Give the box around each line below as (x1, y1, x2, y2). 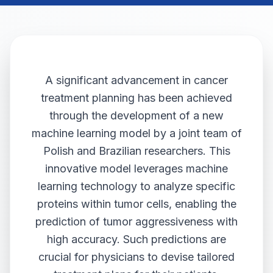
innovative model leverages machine (45, 162, 228, 175)
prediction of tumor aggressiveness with (35, 215, 238, 228)
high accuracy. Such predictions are (47, 233, 226, 246)
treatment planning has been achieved (41, 91, 232, 104)
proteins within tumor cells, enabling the (37, 197, 236, 210)
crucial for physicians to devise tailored (38, 250, 235, 263)
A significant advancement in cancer (45, 74, 228, 87)
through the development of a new (49, 109, 224, 122)
